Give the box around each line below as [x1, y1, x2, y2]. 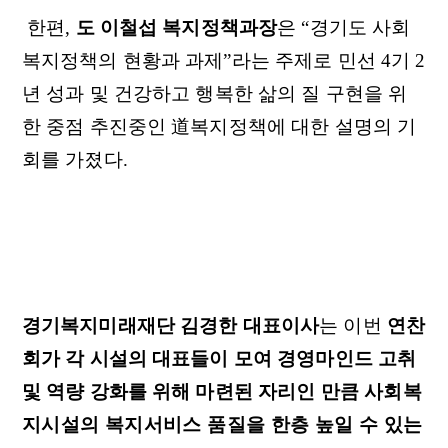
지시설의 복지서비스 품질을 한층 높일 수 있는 [21, 414, 423, 435]
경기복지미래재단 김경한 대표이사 [21, 315, 320, 336]
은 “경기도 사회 [277, 17, 411, 38]
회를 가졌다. [21, 149, 128, 170]
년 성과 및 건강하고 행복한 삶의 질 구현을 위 [21, 83, 408, 104]
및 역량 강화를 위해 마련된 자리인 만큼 [21, 381, 364, 402]
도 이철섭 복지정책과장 [75, 17, 278, 38]
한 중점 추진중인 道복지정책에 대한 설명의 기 [21, 116, 417, 137]
